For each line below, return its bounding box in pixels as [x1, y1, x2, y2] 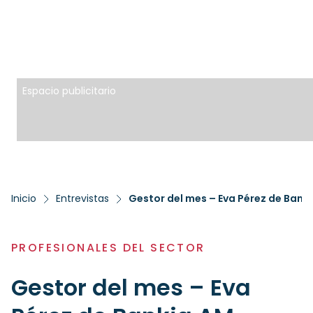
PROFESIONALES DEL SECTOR [11, 240, 205, 256]
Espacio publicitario [22, 84, 116, 98]
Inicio [11, 191, 36, 205]
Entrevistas [56, 191, 109, 205]
